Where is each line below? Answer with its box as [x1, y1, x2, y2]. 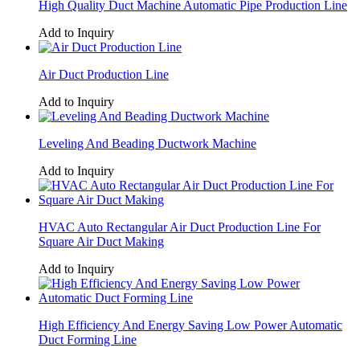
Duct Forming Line [39, 332, 137, 346]
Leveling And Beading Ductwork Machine [39, 136, 256, 150]
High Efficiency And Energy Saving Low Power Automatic [39, 317, 342, 332]
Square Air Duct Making [39, 234, 164, 248]
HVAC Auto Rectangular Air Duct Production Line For [39, 219, 321, 234]
